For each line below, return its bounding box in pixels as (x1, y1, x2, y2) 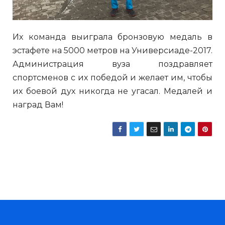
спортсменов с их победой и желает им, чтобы (13, 72, 212, 82)
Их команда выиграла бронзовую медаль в (13, 32, 212, 42)
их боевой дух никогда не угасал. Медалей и (13, 86, 212, 96)
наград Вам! (13, 99, 63, 109)
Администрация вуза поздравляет (13, 59, 212, 69)
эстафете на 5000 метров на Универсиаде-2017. (13, 45, 212, 55)
